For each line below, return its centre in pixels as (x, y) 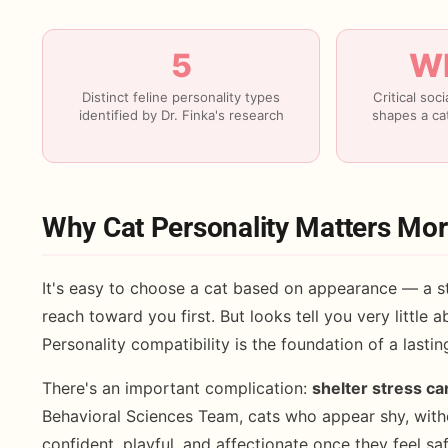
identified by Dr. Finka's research (181, 115)
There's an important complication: (177, 388)
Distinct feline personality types (181, 97)
